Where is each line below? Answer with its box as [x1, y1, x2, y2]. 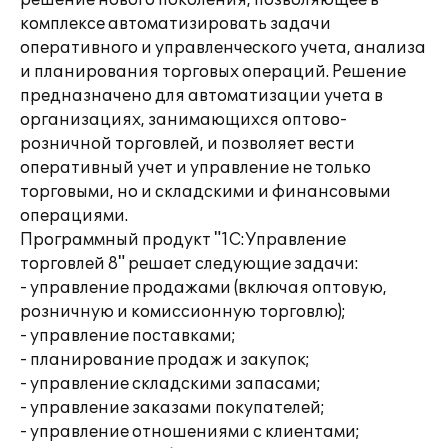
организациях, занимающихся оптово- [20, 110, 347, 130]
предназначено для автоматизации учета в [20, 86, 383, 106]
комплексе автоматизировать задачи [20, 14, 331, 34]
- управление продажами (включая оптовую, [20, 278, 387, 298]
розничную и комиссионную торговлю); [20, 302, 346, 322]
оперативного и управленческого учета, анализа [20, 38, 426, 58]
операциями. [20, 206, 128, 226]
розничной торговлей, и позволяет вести [20, 134, 355, 154]
